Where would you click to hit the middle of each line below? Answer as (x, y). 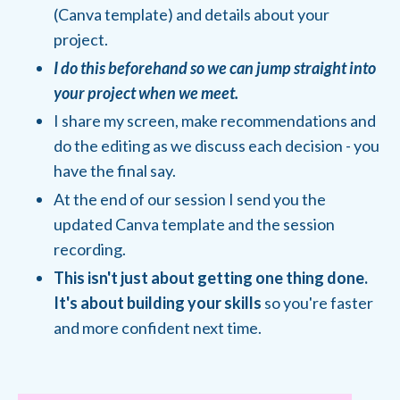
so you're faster (317, 302)
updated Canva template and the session (194, 224)
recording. (90, 249)
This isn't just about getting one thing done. (211, 277)
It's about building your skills (158, 302)
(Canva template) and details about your (192, 15)
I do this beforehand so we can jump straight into (215, 67)
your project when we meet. (146, 92)
